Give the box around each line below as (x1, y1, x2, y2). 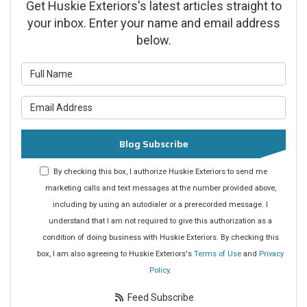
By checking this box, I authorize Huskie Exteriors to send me (53, 167, 267, 177)
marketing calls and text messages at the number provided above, (45, 184, 276, 193)
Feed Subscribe (125, 292, 194, 304)
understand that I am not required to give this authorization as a (49, 217, 272, 226)
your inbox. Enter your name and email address (27, 16, 280, 31)
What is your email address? (153, 97, 289, 110)
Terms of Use (194, 249, 241, 259)
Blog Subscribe (119, 136, 188, 152)
